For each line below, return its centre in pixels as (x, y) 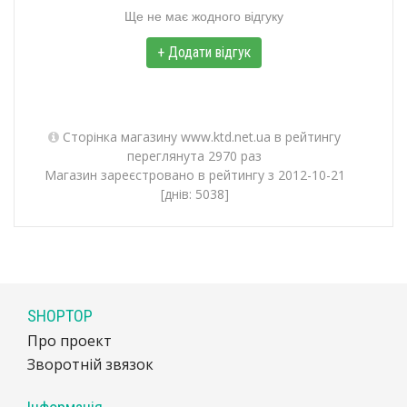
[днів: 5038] (194, 194)
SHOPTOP (60, 316)
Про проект (69, 341)
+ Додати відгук (203, 52)
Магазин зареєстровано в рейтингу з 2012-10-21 (194, 175)
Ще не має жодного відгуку (203, 15)
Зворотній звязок (90, 364)
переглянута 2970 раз (194, 156)
